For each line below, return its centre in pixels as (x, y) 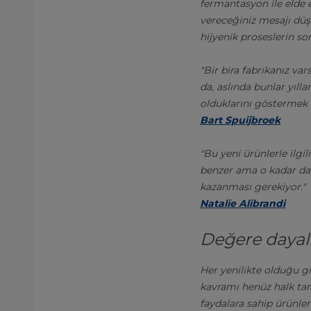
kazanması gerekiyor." (253, 187)
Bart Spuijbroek (240, 120)
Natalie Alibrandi (243, 203)
